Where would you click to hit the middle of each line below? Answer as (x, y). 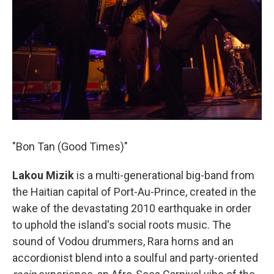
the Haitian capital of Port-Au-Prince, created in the (134, 192)
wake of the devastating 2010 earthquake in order (132, 209)
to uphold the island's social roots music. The (122, 225)
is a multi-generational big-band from (164, 176)
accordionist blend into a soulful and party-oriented (135, 258)
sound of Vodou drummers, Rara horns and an (123, 242)
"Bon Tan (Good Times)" (70, 147)
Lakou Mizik (43, 176)
